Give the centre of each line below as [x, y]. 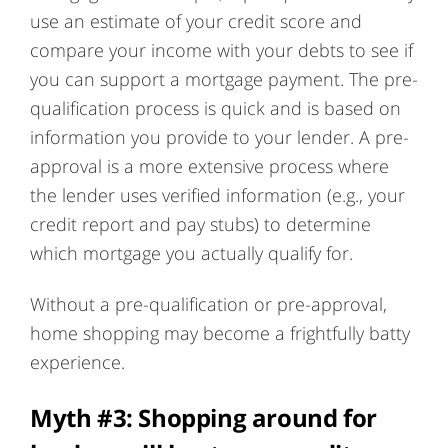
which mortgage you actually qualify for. [191, 253]
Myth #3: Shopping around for [203, 418]
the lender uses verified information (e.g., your [217, 195]
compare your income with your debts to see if [221, 50]
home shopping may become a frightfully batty [220, 333]
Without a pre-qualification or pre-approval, [208, 304]
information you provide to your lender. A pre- [219, 137]
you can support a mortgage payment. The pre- [224, 79]
